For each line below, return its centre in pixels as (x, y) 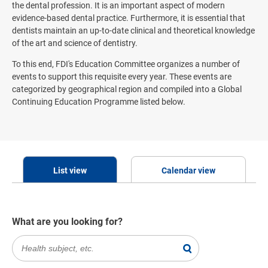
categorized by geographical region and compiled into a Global (127, 89)
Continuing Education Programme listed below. (99, 101)
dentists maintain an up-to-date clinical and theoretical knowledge (133, 30)
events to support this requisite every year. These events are (122, 76)
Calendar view (188, 170)
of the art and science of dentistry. (75, 43)
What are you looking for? (67, 221)
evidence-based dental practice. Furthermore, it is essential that (129, 18)
